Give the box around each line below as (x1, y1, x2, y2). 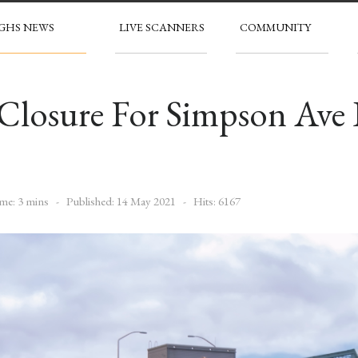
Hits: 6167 (193, 193, 241, 209)
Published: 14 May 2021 (66, 193, 176, 209)
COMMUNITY (240, 20, 312, 34)
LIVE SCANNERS (118, 20, 205, 34)
